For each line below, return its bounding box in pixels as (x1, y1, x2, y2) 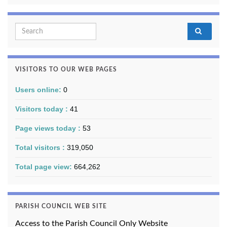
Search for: (15, 24, 54, 33)
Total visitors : (15, 143, 67, 152)
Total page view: (15, 163, 74, 171)
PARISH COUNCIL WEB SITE (15, 203, 107, 210)
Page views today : (15, 124, 83, 133)
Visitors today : (15, 105, 70, 113)
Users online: (15, 86, 63, 94)
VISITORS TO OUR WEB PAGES (15, 66, 117, 73)
